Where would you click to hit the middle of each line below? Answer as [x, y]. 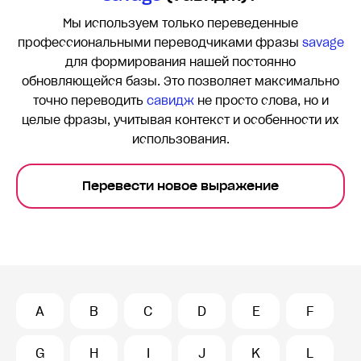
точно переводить [89, 101]
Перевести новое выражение [180, 187]
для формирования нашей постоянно [180, 62]
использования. [180, 140]
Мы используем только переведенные [180, 24]
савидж [170, 101]
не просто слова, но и [261, 101]
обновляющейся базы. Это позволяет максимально [180, 82]
